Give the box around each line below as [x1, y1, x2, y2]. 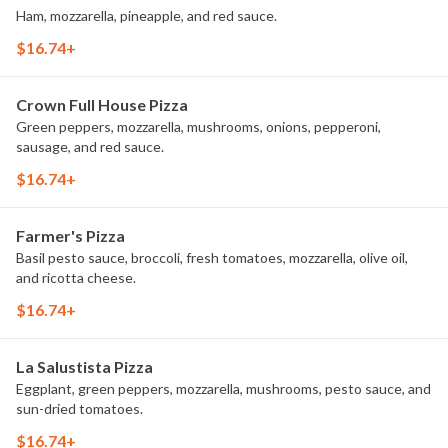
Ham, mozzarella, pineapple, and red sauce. [16, 7, 277, 24]
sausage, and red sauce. [16, 138, 164, 155]
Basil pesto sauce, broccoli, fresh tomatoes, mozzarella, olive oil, [16, 249, 408, 266]
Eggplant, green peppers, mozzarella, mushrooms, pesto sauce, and [16, 380, 431, 397]
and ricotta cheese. [16, 269, 136, 286]
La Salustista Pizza [16, 357, 153, 376]
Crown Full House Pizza [16, 95, 188, 114]
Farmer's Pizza [16, 226, 125, 245]
